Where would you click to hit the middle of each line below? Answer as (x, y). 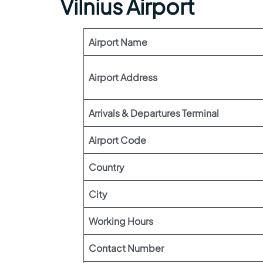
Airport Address (123, 77)
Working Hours (121, 221)
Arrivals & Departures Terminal (154, 113)
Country (107, 167)
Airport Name (118, 42)
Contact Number (126, 248)
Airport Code (117, 140)
